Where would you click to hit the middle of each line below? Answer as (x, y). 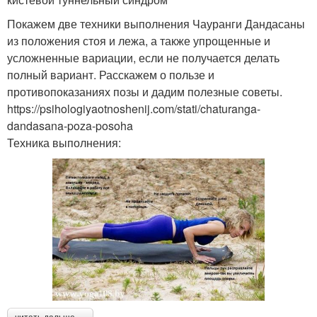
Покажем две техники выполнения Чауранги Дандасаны (156, 24)
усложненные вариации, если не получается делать (143, 58)
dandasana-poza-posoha (70, 126)
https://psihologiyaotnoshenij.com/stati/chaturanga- (134, 109)
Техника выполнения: (64, 143)
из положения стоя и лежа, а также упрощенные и (139, 41)
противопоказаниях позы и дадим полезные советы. (145, 92)
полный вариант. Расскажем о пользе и (111, 75)
